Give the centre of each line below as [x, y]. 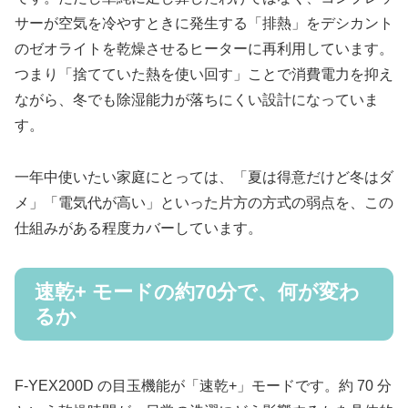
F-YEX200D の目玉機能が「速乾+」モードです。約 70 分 [203, 385]
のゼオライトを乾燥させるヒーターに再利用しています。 [204, 49]
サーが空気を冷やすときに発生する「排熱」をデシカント [204, 24]
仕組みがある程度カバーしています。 [138, 228]
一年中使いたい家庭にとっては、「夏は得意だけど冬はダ [204, 177]
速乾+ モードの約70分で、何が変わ [197, 291]
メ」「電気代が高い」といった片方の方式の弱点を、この [204, 202]
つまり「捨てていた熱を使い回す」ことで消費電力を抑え [204, 75]
